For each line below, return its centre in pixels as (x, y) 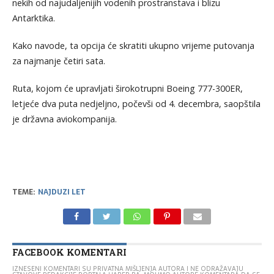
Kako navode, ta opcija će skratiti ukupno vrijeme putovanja (133, 45)
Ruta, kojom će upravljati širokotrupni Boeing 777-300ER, (127, 88)
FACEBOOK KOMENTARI (69, 252)
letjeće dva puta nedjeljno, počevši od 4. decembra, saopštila (136, 103)
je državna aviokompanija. (64, 119)
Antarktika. (33, 18)
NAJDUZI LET (61, 192)
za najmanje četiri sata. (58, 61)
